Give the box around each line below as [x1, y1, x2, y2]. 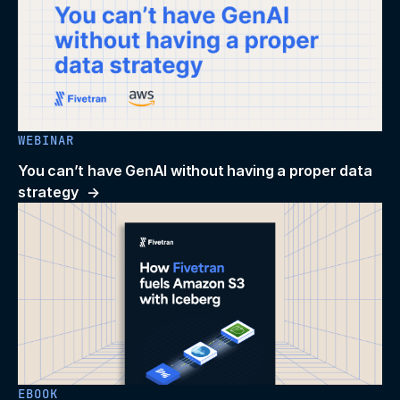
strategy [18, 183, 79, 202]
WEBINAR [18, 132, 74, 149]
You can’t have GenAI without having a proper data [18, 162, 372, 180]
